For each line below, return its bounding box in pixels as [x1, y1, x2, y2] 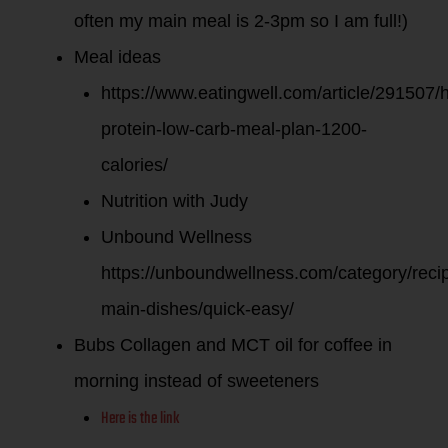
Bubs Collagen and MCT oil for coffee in [74, 334, 392, 355]
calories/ [101, 154, 168, 175]
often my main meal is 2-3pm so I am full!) [74, 10, 408, 31]
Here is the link [101, 405, 179, 432]
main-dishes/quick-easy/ [101, 298, 294, 319]
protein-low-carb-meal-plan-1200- [101, 118, 367, 139]
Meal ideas [74, 46, 161, 67]
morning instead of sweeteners [74, 370, 319, 391]
